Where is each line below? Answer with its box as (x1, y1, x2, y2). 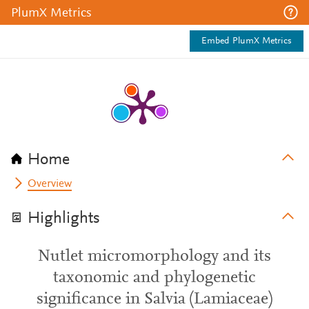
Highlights (28, 210, 100, 227)
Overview (28, 179, 72, 190)
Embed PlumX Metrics (201, 37, 292, 46)
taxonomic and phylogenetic (53, 270, 256, 286)
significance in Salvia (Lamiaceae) (37, 291, 272, 308)
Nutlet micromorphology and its (38, 248, 271, 265)
